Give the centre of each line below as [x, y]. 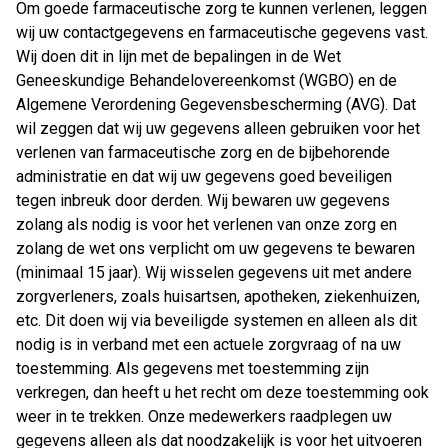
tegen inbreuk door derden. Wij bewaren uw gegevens [203, 201]
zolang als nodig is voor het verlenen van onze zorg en [206, 225]
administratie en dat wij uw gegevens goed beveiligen [204, 177]
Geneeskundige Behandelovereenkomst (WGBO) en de [206, 81]
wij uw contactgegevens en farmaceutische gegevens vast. [222, 33]
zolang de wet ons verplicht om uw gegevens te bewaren [215, 249]
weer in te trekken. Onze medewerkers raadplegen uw [204, 417]
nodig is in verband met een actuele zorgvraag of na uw [208, 345]
